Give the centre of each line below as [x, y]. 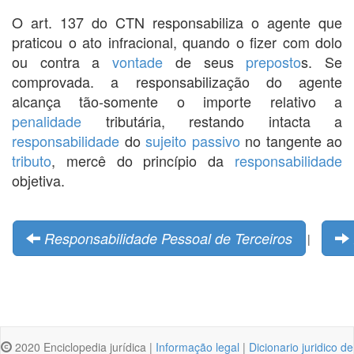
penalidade [47, 121]
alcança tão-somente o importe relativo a [177, 101]
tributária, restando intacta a [212, 121]
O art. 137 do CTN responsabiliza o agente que [177, 22]
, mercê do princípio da [143, 160]
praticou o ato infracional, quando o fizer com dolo [177, 41]
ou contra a [62, 61]
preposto [274, 61]
